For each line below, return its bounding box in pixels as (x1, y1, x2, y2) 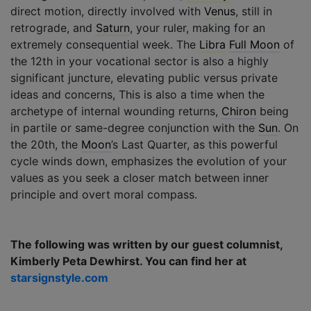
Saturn (96, 20, 130, 35)
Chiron (221, 103, 256, 118)
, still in (235, 3, 272, 18)
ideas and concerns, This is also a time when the (10, 87, 264, 101)
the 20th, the (10, 137, 81, 151)
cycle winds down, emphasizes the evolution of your (10, 153, 287, 168)
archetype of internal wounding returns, (10, 103, 221, 118)
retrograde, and (10, 20, 96, 35)
